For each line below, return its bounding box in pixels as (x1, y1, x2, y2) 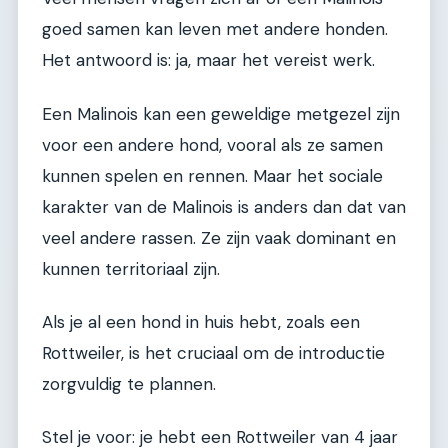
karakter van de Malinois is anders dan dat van (42, 195, 406, 218)
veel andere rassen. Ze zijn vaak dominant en (42, 226, 396, 249)
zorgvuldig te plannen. (42, 372, 216, 395)
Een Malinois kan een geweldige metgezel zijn (42, 102, 400, 125)
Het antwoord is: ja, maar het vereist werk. (42, 49, 375, 72)
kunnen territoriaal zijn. (42, 257, 220, 280)
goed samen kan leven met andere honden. (42, 18, 388, 41)
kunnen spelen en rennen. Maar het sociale (42, 164, 383, 187)
